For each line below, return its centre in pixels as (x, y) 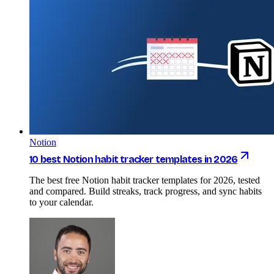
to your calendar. (61, 202)
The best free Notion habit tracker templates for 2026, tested (145, 180)
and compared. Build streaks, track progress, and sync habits (146, 191)
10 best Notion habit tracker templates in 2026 (134, 159)
